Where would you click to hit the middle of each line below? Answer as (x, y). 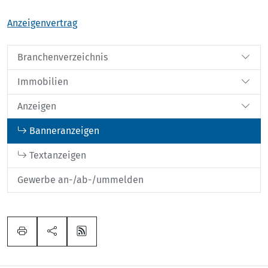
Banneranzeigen (64, 131)
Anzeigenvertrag (42, 23)
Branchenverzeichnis (63, 57)
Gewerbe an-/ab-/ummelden (80, 180)
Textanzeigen (58, 155)
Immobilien (43, 82)
